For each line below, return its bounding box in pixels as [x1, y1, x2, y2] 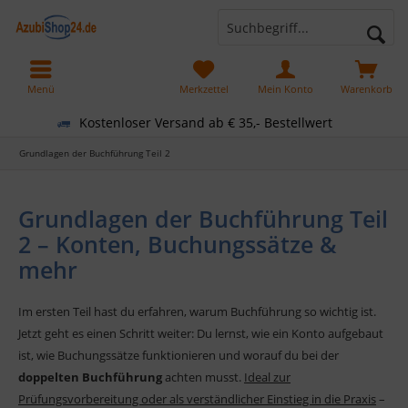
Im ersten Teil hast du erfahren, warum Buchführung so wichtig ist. [18, 303, 376, 320]
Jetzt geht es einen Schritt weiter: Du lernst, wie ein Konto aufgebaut [18, 325, 383, 342]
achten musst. [162, 369, 244, 385]
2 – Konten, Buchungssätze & [18, 229, 337, 260]
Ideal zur [244, 369, 291, 385]
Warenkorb [341, 82, 393, 96]
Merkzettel [178, 82, 229, 96]
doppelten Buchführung [18, 369, 162, 385]
